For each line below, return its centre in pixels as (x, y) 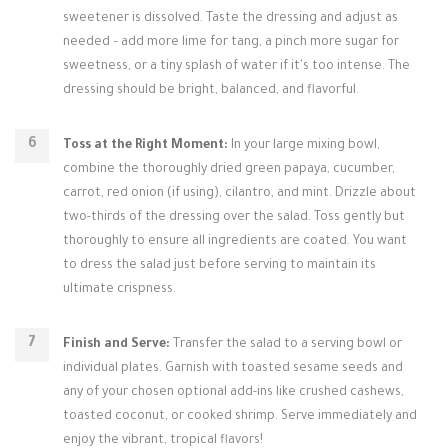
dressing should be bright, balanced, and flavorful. (211, 91)
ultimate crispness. (119, 290)
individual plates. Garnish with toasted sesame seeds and (233, 369)
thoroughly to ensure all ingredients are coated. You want (235, 242)
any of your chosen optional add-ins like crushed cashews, (233, 393)
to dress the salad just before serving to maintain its (219, 266)
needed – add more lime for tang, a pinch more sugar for (231, 43)
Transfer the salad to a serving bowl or (286, 345)
